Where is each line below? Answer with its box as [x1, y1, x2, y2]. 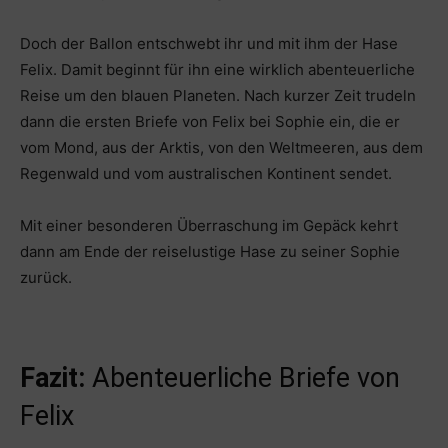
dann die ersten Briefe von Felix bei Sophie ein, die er [20, 111, 400, 131]
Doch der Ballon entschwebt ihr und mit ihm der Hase [20, 33, 398, 53]
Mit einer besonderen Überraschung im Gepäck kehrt [20, 215, 398, 235]
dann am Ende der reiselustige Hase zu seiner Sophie [20, 241, 400, 261]
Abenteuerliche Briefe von [85, 361, 400, 394]
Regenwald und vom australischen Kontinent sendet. [20, 163, 392, 183]
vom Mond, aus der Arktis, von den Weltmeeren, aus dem [20, 137, 423, 157]
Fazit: [20, 361, 85, 394]
